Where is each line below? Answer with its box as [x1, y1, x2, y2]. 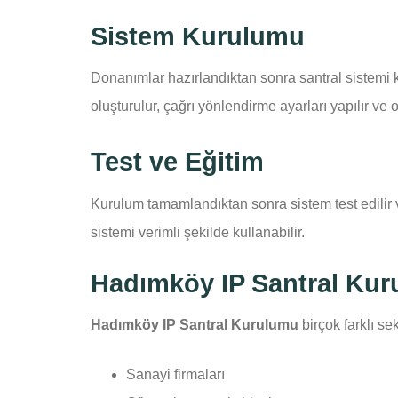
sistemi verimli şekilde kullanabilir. [91, 224, 305, 240]
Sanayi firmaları [126, 367, 225, 383]
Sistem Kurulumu [91, 21, 305, 51]
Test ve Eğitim [91, 147, 264, 177]
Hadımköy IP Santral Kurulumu [91, 317, 298, 333]
